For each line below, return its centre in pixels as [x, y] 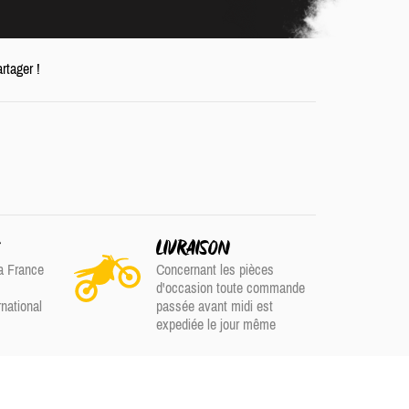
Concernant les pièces [215, 269]
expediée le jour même [215, 324]
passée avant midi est [214, 306]
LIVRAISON [193, 249]
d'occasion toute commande [230, 288]
